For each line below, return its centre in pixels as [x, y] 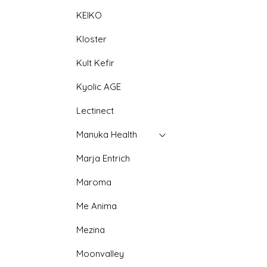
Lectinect [95, 111]
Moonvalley [100, 254]
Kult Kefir [96, 63]
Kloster [92, 39]
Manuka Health [107, 134]
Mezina [91, 230]
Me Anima [97, 206]
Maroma [94, 182]
